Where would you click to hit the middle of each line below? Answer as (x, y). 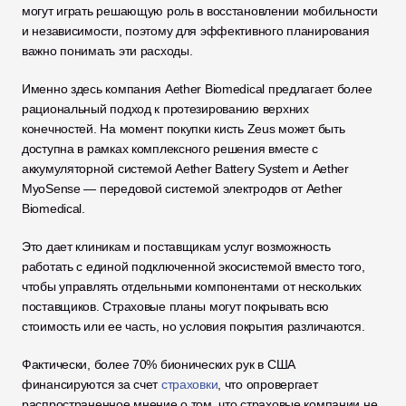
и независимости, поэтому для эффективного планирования (196, 31)
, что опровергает (268, 384)
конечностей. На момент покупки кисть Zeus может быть (184, 129)
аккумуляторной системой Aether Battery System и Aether (185, 169)
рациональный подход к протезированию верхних (165, 109)
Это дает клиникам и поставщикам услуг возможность (176, 246)
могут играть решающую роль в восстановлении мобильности (200, 11)
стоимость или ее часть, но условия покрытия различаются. (195, 326)
